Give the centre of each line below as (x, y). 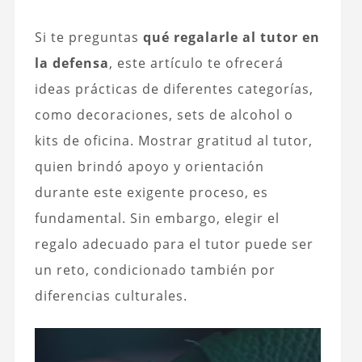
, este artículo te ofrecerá (196, 63)
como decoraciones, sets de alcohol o (164, 115)
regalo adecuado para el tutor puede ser (174, 244)
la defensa (72, 63)
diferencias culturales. (111, 296)
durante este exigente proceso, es (151, 193)
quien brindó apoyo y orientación (149, 167)
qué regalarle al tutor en (231, 38)
